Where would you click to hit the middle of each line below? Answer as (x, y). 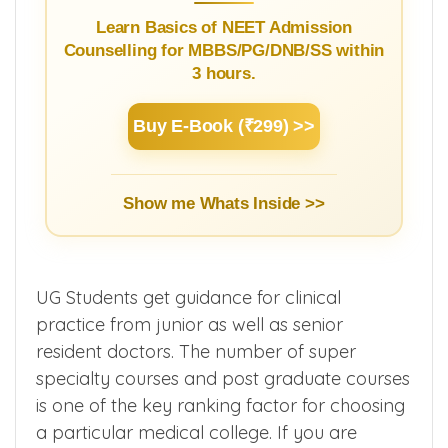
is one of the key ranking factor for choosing (220, 405)
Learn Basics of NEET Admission (223, 27)
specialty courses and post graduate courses (223, 378)
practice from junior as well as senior (189, 324)
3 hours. (224, 73)
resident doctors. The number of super (196, 351)
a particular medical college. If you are (196, 432)
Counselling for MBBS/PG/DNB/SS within (224, 50)
